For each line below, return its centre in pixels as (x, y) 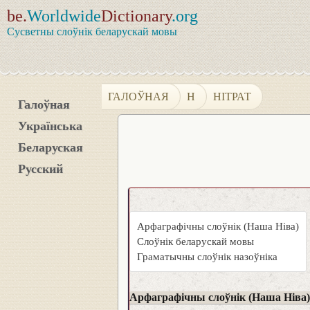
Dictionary (136, 16)
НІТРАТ (232, 96)
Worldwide (64, 16)
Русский (40, 169)
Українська (50, 126)
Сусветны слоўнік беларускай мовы (92, 31)
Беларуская (51, 147)
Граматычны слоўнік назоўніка (207, 257)
